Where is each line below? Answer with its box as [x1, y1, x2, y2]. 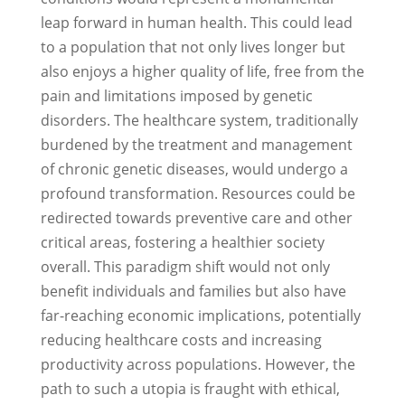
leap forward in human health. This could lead [40, 13, 353, 33]
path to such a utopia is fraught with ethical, [40, 379, 340, 400]
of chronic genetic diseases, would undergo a [40, 159, 348, 180]
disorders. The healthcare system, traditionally [40, 110, 358, 131]
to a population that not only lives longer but [40, 37, 345, 58]
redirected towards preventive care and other [40, 208, 353, 229]
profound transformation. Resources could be [40, 184, 355, 204]
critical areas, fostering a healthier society [40, 232, 325, 253]
